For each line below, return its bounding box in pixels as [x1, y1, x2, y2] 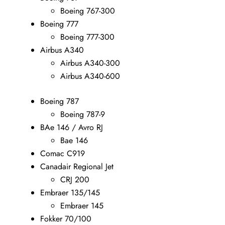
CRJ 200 [60, 173, 89, 185]
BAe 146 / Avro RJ [40, 121, 103, 133]
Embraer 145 [60, 199, 103, 211]
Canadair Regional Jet [40, 160, 114, 172]
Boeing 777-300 [60, 31, 115, 43]
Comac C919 [40, 147, 85, 159]
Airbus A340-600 [60, 70, 120, 82]
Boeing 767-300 [60, 5, 115, 17]
